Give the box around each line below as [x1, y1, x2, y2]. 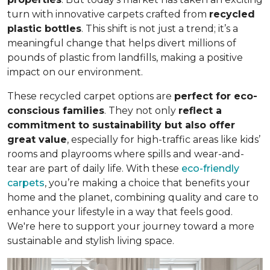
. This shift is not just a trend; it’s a [81, 23, 238, 35]
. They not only [104, 105, 178, 117]
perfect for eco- [174, 90, 257, 102]
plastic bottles [7, 23, 81, 35]
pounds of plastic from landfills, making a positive [7, 52, 243, 64]
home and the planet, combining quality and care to [7, 192, 259, 204]
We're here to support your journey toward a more [7, 221, 254, 233]
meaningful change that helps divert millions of [7, 37, 236, 49]
